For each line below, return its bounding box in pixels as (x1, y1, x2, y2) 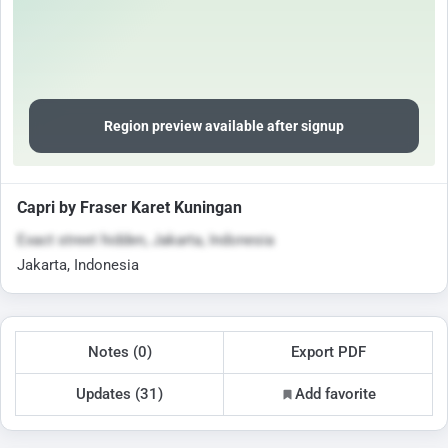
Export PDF (290, 343, 366, 362)
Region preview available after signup (104, 118, 344, 135)
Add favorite (295, 384, 377, 403)
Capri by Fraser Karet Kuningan (17, 198, 242, 218)
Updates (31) (76, 384, 163, 403)
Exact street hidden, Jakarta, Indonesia (17, 231, 274, 250)
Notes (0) (87, 343, 152, 362)
